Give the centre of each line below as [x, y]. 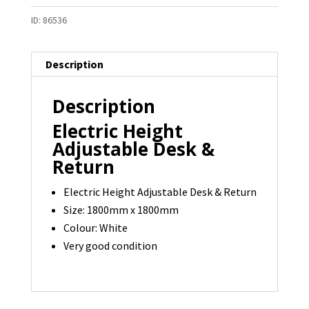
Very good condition [110, 246]
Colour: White [95, 228]
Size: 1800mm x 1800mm [121, 210]
